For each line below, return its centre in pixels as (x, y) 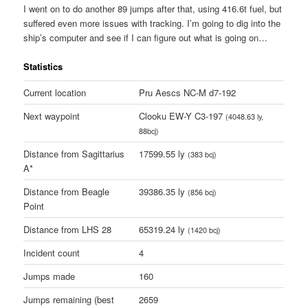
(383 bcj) (202, 155)
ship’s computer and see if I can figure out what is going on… (146, 37)
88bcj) (149, 131)
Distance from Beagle (67, 192)
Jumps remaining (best (69, 300)
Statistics (43, 66)
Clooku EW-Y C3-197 (183, 116)
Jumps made (49, 276)
